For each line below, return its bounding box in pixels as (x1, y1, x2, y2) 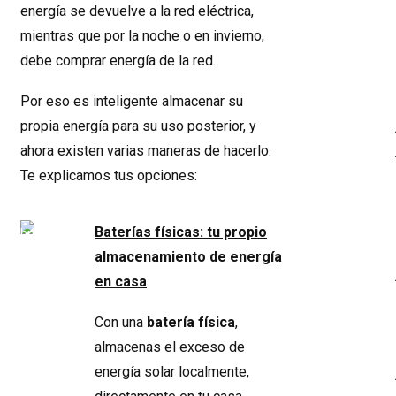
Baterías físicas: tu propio (95, 224, 267, 240)
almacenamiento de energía (95, 248, 282, 265)
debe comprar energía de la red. (20, 52, 216, 69)
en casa (95, 273, 147, 290)
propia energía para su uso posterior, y (20, 118, 256, 134)
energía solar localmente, (95, 363, 249, 380)
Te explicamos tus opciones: (20, 167, 197, 184)
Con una (95, 314, 147, 331)
